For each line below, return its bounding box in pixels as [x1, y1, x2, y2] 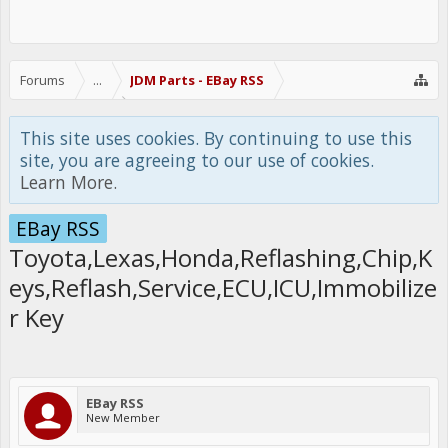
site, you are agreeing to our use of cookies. [20, 148, 374, 172]
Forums [20, 71, 65, 89]
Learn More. [20, 170, 117, 194]
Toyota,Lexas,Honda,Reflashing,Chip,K [9, 241, 432, 274]
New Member [86, 410, 160, 425]
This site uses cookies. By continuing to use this [20, 126, 412, 150]
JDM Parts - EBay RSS [130, 71, 264, 89]
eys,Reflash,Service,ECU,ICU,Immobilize [9, 271, 437, 304]
